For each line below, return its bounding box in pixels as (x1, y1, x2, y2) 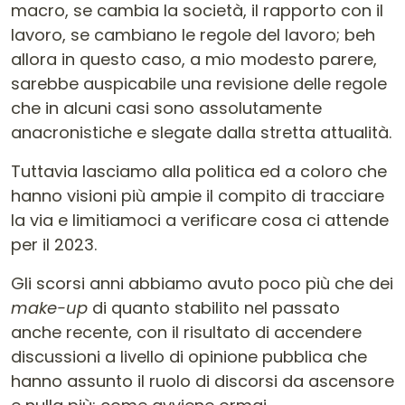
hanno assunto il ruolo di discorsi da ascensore (11, 370, 394, 392)
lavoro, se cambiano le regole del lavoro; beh (11, 24, 375, 46)
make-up (11, 297, 88, 319)
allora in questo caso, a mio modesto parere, (11, 48, 377, 71)
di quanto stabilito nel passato (88, 297, 340, 319)
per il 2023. (11, 233, 97, 256)
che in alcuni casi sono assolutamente (11, 97, 322, 119)
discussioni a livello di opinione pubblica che (11, 345, 367, 368)
